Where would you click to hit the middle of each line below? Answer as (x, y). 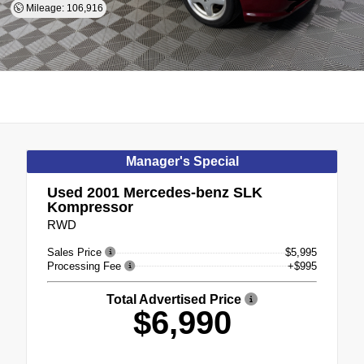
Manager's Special (182, 161)
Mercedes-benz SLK (191, 193)
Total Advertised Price (175, 299)
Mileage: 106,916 (63, 8)
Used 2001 (83, 193)
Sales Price (76, 252)
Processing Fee (86, 266)
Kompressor (90, 207)
